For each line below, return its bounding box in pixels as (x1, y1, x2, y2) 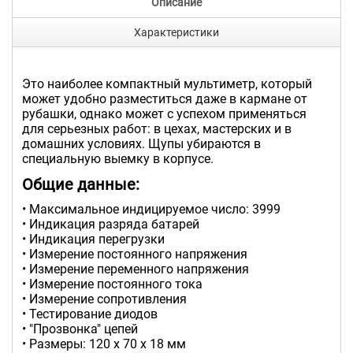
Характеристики (134, 25, 219, 39)
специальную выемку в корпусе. (22, 150, 214, 166)
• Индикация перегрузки (22, 231, 165, 247)
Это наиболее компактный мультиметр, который (22, 76, 312, 91)
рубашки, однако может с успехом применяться (22, 106, 307, 121)
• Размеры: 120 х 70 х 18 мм (22, 336, 186, 351)
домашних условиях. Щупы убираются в (22, 136, 261, 151)
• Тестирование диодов (22, 306, 158, 321)
